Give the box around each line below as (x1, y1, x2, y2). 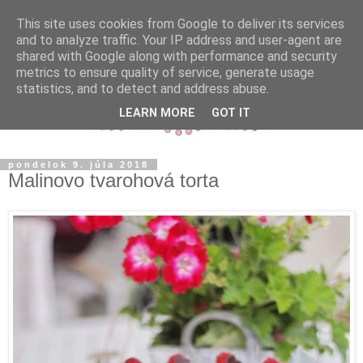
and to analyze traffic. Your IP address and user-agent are (16, 32, 342, 48)
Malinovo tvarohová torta (8, 169, 219, 191)
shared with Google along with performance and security (16, 49, 337, 64)
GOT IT (211, 106, 250, 121)
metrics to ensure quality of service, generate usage (16, 65, 314, 80)
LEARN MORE (119, 106, 195, 121)
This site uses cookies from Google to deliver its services (16, 16, 344, 32)
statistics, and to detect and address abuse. (16, 81, 269, 96)
